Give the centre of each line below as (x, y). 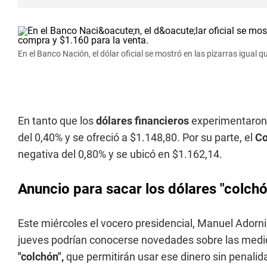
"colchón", (41, 257)
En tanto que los (57, 121)
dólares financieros (142, 121)
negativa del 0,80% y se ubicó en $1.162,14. (120, 154)
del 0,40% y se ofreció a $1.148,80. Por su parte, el (136, 137)
